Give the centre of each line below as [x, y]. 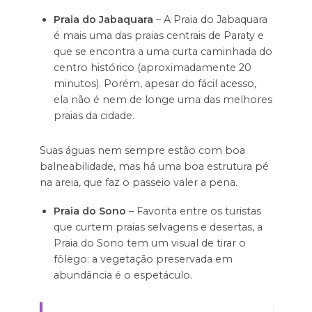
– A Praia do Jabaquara [210, 20]
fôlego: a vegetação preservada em [143, 259]
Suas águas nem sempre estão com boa [142, 151]
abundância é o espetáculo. [123, 275]
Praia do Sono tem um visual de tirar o [149, 243]
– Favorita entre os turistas [193, 211]
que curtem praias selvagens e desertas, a [158, 227]
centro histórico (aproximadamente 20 [152, 68]
